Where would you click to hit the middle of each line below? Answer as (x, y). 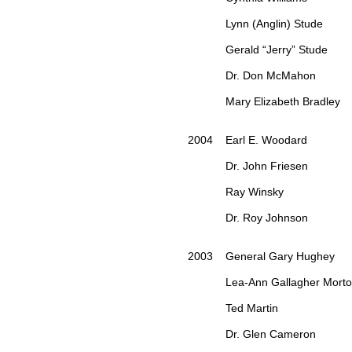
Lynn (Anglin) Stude (255, 24)
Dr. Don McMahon (253, 76)
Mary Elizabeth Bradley (264, 102)
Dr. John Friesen (249, 166)
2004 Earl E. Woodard (249, 140)
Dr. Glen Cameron (253, 334)
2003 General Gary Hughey (263, 257)
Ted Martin (235, 308)
